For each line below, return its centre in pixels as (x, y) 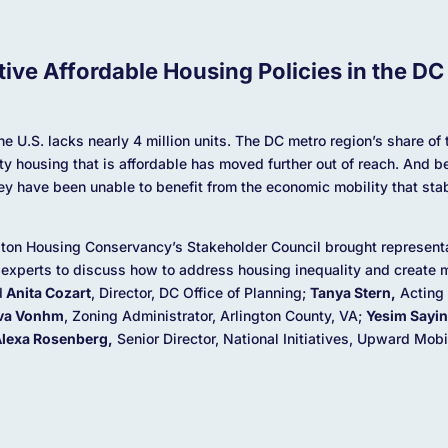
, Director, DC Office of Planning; (200, 292)
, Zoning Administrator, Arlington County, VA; (214, 315)
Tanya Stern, (352, 292)
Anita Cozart (46, 292)
